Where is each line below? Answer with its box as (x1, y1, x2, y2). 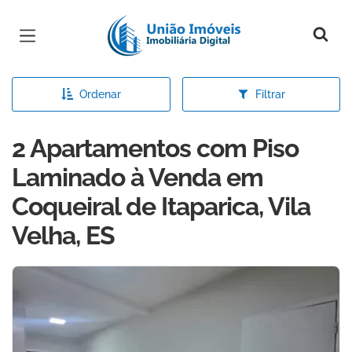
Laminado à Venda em (12, 163, 263, 192)
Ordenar (79, 88, 121, 101)
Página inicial (108, 14, 201, 33)
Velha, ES (12, 221, 115, 250)
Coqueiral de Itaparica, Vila (12, 192, 310, 221)
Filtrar (255, 88, 285, 101)
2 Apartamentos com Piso (12, 134, 299, 163)
